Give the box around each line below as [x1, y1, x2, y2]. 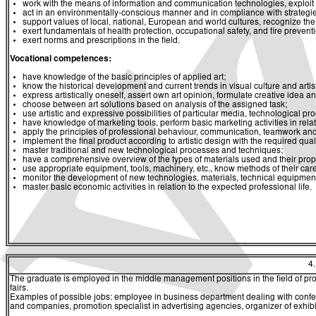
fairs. [10, 284, 28, 293]
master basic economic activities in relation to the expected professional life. [23, 183, 312, 192]
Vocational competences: [10, 54, 111, 63]
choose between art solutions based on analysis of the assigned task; [23, 100, 287, 109]
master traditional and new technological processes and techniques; [23, 146, 283, 155]
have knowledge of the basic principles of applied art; [23, 73, 226, 82]
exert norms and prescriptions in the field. [23, 36, 180, 45]
